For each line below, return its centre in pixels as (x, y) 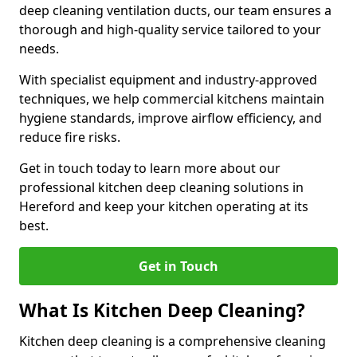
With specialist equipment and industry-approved (168, 80)
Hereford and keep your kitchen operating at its (164, 206)
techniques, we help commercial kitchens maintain (172, 99)
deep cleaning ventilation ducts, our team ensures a (175, 10)
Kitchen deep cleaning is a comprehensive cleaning (173, 341)
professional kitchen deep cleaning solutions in (161, 187)
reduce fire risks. (70, 137)
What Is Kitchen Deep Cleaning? (162, 310)
